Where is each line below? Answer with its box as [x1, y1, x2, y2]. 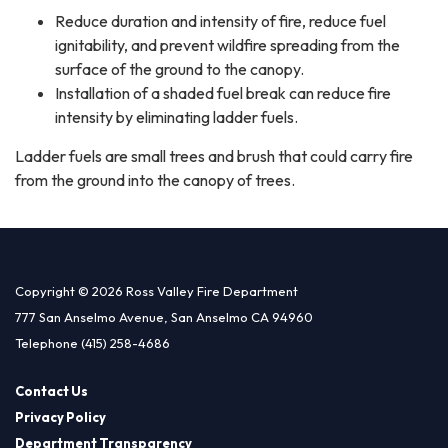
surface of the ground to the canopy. [55, 58, 304, 79]
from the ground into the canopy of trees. [15, 169, 295, 190]
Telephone [15, 334, 78, 351]
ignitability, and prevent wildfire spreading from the [55, 34, 400, 55]
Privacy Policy [15, 408, 106, 425]
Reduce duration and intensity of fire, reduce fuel [55, 10, 386, 31]
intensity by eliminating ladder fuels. [55, 106, 298, 127]
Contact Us [15, 382, 88, 399]
